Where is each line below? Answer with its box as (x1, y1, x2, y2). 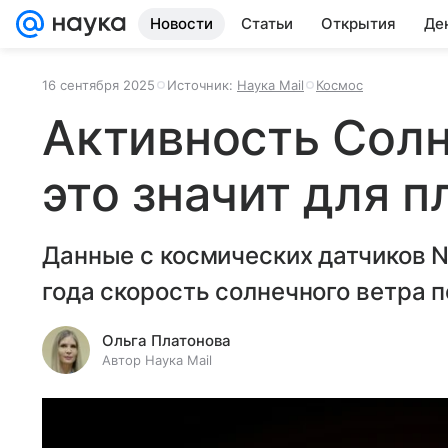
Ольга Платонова (102, 331, 231, 350)
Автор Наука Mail (102, 352, 212, 368)
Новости (150, 14, 213, 33)
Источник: (167, 77, 237, 93)
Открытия (321, 14, 396, 33)
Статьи (241, 14, 293, 33)
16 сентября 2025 (42, 77, 155, 93)
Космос (316, 77, 363, 93)
